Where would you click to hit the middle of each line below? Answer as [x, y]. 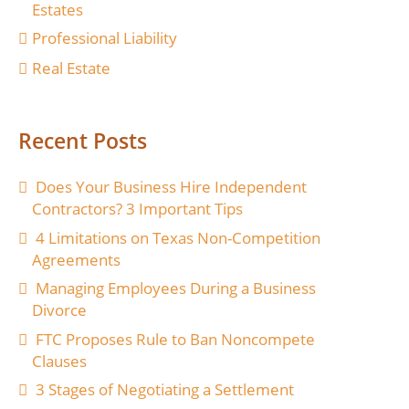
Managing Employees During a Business [175, 288]
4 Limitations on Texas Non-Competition [178, 237]
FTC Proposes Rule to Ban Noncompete [175, 339]
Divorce [59, 310]
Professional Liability [104, 38]
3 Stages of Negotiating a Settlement [164, 390]
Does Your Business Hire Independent [171, 187]
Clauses [59, 361]
